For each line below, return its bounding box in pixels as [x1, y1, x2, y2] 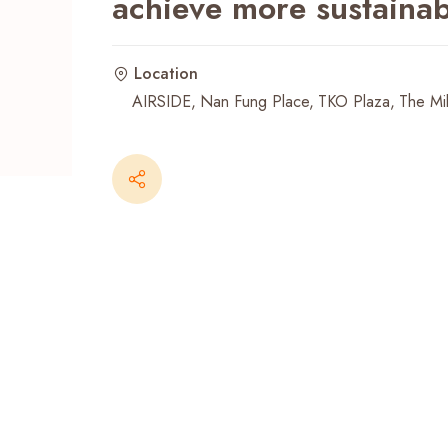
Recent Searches [85, 33, 224, 59]
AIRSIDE [132, 90, 191, 113]
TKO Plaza [318, 90, 390, 113]
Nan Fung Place [200, 90, 309, 113]
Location [134, 62, 198, 85]
